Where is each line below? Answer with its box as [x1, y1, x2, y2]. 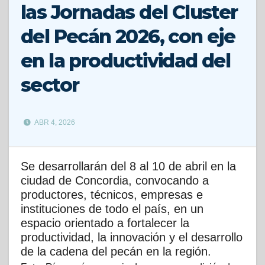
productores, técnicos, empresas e [21, 188, 203, 202]
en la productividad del [21, 49, 231, 72]
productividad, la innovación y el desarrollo [21, 231, 243, 244]
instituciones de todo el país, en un [21, 202, 203, 216]
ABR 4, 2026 [33, 118, 75, 127]
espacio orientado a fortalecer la [21, 216, 189, 230]
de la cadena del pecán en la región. [21, 245, 211, 258]
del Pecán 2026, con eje [21, 25, 235, 48]
